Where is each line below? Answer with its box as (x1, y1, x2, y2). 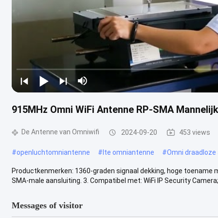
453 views (179, 128, 210, 136)
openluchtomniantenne (17, 148, 90, 156)
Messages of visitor (12, 200, 83, 210)
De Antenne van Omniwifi (21, 128, 99, 136)
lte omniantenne (103, 148, 154, 156)
